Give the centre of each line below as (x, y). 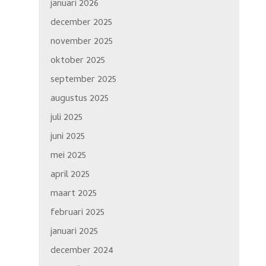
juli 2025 (66, 118)
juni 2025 (67, 137)
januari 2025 (74, 232)
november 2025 (81, 42)
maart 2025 (73, 194)
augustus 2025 (79, 99)
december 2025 (81, 23)
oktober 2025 (77, 61)
